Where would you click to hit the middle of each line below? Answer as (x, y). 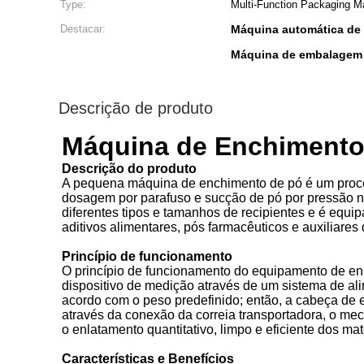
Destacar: (83, 29)
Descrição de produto (136, 108)
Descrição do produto (129, 169)
